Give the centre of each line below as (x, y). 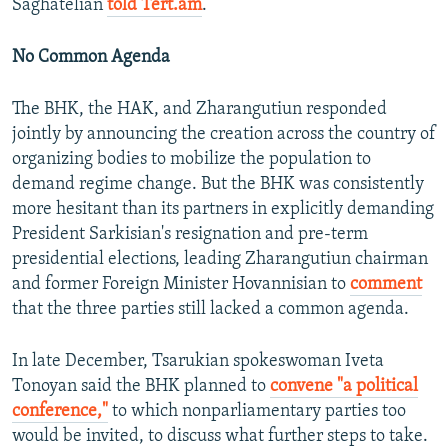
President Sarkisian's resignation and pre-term (190, 235)
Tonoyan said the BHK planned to (141, 387)
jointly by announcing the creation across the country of (224, 135)
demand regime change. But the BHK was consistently (218, 185)
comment (386, 285)
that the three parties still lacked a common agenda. (210, 310)
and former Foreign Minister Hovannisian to (181, 285)
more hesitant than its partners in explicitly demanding (223, 210)
